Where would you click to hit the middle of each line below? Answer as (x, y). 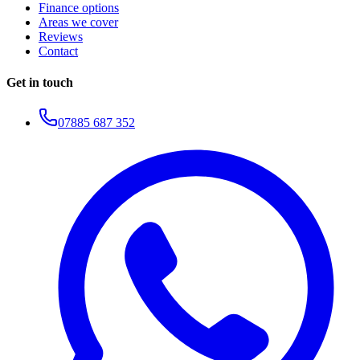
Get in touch (40, 83)
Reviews (61, 37)
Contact (58, 51)
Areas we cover (78, 22)
